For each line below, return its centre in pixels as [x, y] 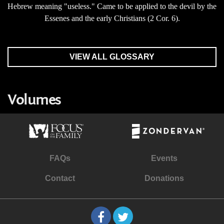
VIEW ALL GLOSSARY [112, 57]
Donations [164, 178]
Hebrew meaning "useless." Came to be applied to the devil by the [112, 6]
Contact [60, 178]
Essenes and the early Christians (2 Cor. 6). [112, 18]
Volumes [34, 100]
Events [164, 158]
